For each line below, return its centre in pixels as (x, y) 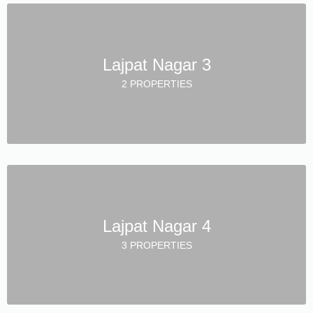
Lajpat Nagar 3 (156, 64)
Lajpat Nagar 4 (156, 226)
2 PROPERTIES (156, 83)
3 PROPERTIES (156, 245)
